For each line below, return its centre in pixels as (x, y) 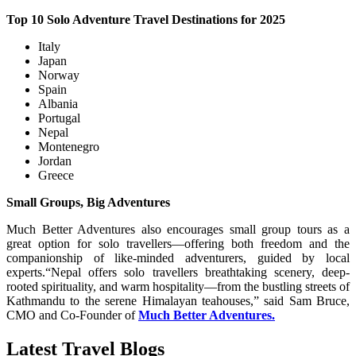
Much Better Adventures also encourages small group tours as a (178, 229)
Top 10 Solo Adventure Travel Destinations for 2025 (146, 19)
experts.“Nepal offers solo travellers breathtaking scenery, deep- (178, 272)
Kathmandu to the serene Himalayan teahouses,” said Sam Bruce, (178, 300)
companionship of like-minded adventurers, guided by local (178, 257)
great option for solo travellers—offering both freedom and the (178, 243)
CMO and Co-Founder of (72, 315)
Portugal (59, 118)
